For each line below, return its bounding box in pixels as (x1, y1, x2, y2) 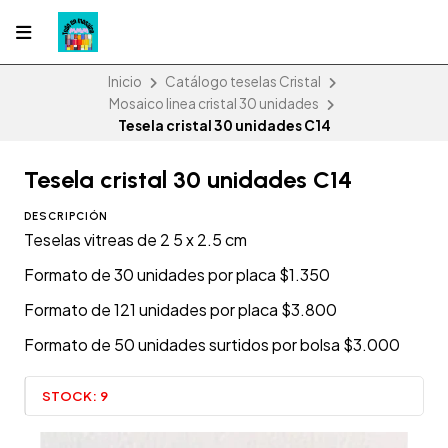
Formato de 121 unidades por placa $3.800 (24, 299, 337, 321)
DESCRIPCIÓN (24, 209, 108, 224)
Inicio (107, 73, 142, 91)
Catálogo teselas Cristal (164, 73, 321, 91)
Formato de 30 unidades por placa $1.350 (24, 264, 330, 286)
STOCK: (42, 386, 97, 404)
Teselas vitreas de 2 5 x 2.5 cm (24, 229, 247, 251)
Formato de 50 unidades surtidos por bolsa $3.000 (24, 334, 400, 356)
